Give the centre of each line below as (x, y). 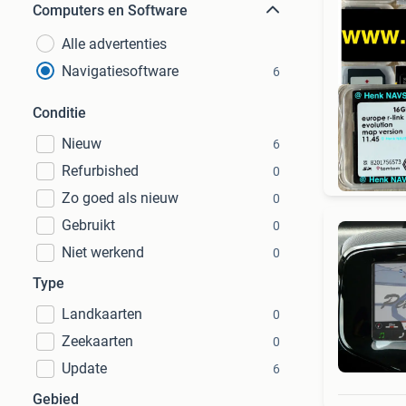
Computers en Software (110, 10)
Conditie (59, 113)
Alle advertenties (114, 44)
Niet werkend (103, 252)
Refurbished (100, 171)
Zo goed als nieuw (120, 198)
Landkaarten (102, 314)
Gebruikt (88, 225)
